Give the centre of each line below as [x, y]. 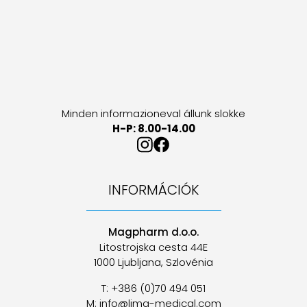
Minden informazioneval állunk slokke [153, 113]
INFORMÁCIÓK [153, 190]
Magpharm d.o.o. [153, 232]
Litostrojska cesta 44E [153, 247]
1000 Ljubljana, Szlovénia [153, 262]
